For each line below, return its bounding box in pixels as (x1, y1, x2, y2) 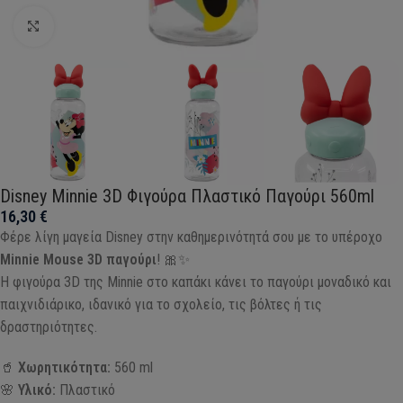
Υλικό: (18, 381, 56, 399)
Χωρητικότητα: (18, 358, 111, 376)
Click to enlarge (53, 18, 140, 34)
